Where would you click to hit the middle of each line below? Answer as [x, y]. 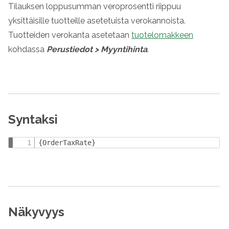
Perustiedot [70, 49]
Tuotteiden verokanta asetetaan [70, 35]
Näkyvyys [36, 212]
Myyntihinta [124, 49]
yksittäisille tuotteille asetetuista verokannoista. [97, 21]
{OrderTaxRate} [67, 143]
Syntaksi [33, 119]
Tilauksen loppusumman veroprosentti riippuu [95, 6]
